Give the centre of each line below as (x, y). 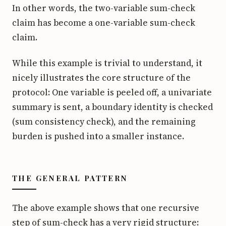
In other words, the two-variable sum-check (104, 8)
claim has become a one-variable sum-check (104, 22)
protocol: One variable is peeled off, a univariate (112, 92)
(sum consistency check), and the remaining (104, 121)
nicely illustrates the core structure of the (101, 77)
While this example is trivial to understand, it (107, 63)
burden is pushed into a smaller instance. (98, 136)
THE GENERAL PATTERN (70, 178)
